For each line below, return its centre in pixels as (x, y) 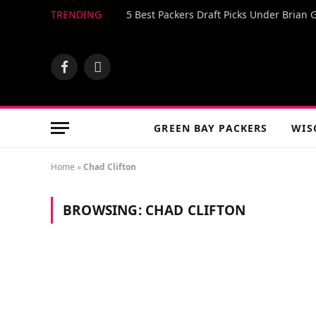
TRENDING (76, 14)
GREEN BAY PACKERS (211, 128)
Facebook (85, 73)
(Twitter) (116, 88)
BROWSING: (104, 210)
